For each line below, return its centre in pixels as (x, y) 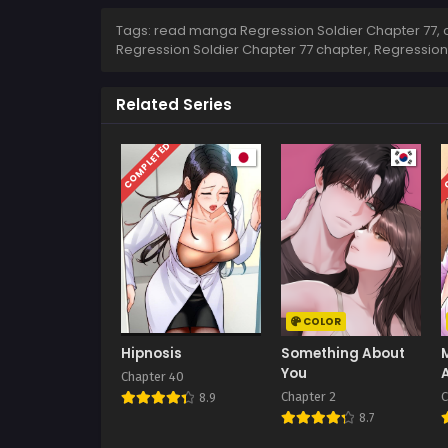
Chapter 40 (152, 377)
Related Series (174, 104)
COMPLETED (147, 165)
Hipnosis (151, 354)
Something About (343, 354)
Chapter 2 (309, 397)
